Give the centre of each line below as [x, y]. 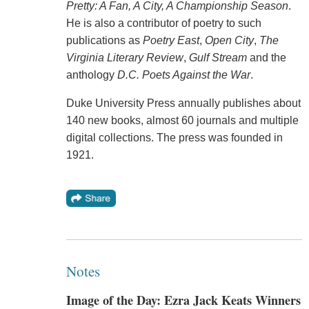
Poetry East [171, 40]
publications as [104, 40]
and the [266, 57]
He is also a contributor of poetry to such [163, 23]
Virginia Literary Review [124, 57]
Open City [229, 40]
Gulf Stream [218, 57]
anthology [91, 74]
